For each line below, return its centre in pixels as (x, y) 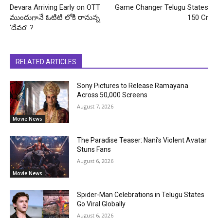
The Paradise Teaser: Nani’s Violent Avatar (142, 140)
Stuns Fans (94, 149)
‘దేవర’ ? (22, 28)
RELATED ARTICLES (46, 62)
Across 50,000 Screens (112, 95)
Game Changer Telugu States (161, 8)
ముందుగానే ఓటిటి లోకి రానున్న (55, 18)
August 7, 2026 (95, 107)
